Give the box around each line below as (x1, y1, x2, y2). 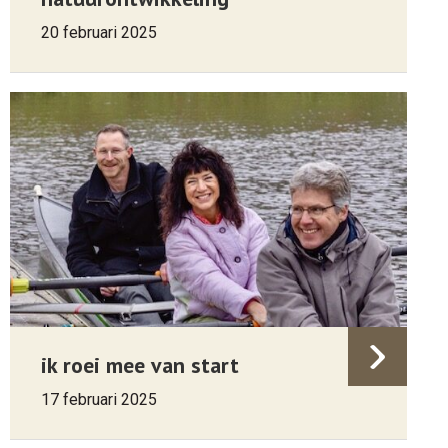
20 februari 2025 (41, 23, 157, 42)
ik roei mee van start (41, 351, 239, 379)
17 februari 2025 (41, 390, 157, 409)
